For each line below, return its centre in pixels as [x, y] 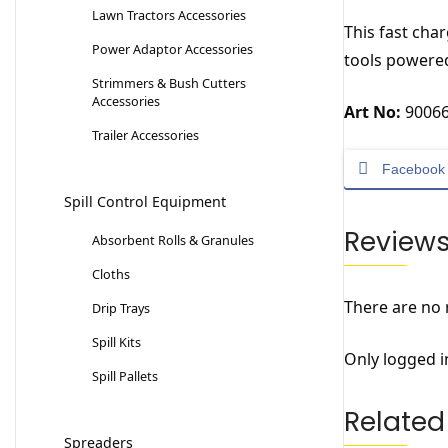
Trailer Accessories [145, 135]
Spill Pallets [125, 376]
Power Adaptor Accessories [172, 49]
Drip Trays [121, 308]
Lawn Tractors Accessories [169, 15]
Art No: [372, 112]
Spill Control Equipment [145, 202]
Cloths [111, 274]
